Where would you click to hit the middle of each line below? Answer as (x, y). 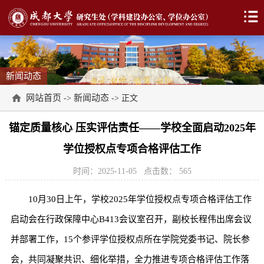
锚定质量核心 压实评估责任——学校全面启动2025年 (132, 128)
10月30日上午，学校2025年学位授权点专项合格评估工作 (140, 199)
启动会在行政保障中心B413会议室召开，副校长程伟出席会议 (131, 219)
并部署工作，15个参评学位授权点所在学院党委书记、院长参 (130, 239)
